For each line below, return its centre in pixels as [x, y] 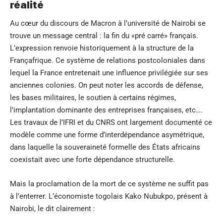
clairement [74, 208]
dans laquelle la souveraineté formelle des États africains [105, 147]
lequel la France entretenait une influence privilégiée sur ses [109, 73]
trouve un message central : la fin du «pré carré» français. [104, 35]
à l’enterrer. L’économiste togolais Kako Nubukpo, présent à [109, 196]
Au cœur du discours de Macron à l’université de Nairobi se [108, 23]
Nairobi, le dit [33, 208]
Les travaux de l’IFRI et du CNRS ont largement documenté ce [111, 122]
